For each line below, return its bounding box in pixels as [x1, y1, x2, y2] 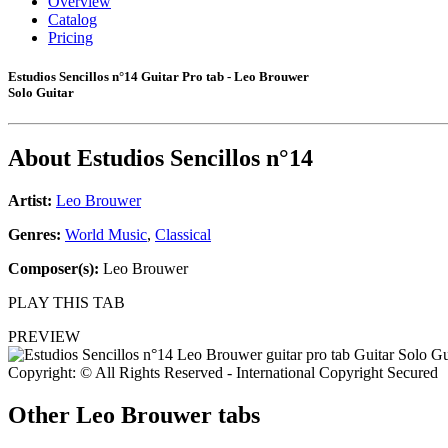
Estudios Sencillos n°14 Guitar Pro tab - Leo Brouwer [8, 69, 309, 85]
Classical [155, 226, 211, 244]
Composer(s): [8, 260, 99, 278]
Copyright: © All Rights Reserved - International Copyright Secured [8, 364, 438, 382]
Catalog [48, 11, 97, 28]
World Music [65, 226, 147, 244]
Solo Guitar [8, 85, 74, 101]
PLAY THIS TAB [8, 294, 125, 312]
